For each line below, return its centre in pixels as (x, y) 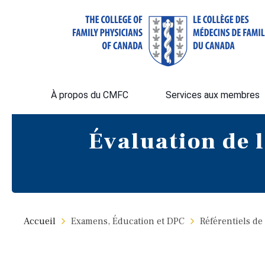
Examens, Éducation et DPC (127, 221)
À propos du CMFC (89, 95)
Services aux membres (212, 95)
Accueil (39, 221)
